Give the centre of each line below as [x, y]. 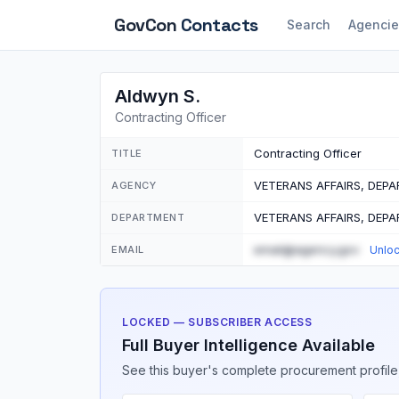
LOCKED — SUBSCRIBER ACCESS [217, 322]
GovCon [147, 25]
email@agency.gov [306, 249]
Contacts [219, 25]
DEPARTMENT [148, 217]
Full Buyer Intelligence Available [248, 345]
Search [308, 24]
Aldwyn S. [158, 96]
